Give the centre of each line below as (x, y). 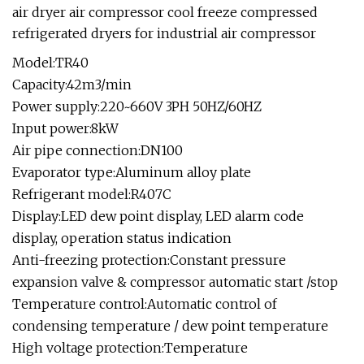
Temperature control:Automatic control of (145, 304)
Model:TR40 (50, 63)
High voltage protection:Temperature (130, 348)
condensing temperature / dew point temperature (170, 326)
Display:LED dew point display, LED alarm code (158, 216)
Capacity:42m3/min (72, 84)
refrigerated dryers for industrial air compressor (164, 33)
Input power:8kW (65, 128)
